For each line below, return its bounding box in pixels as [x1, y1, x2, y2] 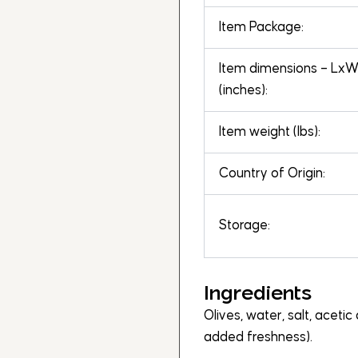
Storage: [219, 218, 270, 233]
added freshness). [204, 330, 312, 345]
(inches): [219, 83, 268, 98]
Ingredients [204, 280, 312, 305]
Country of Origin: [219, 166, 325, 181]
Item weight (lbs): [219, 125, 320, 140]
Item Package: [219, 20, 304, 35]
